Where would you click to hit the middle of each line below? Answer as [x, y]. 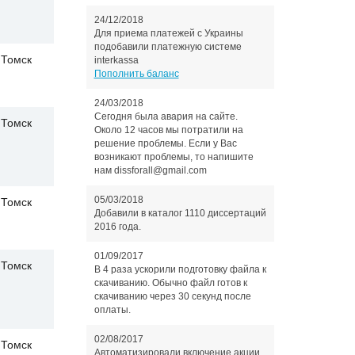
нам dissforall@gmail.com [150, 170]
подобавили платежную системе [168, 47]
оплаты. [112, 310]
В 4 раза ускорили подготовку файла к [180, 269]
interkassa [116, 60]
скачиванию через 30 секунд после [172, 296]
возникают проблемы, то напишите [174, 157]
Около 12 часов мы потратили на [168, 130]
